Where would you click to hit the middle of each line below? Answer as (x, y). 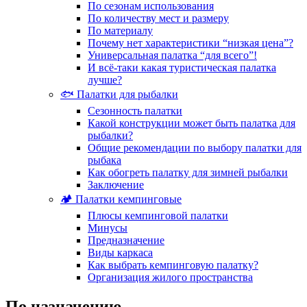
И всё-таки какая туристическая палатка (182, 67)
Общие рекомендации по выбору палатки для (195, 147)
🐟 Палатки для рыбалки (119, 94)
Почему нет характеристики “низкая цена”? (191, 42)
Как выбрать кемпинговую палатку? (173, 265)
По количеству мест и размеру (158, 18)
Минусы (108, 228)
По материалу (120, 30)
